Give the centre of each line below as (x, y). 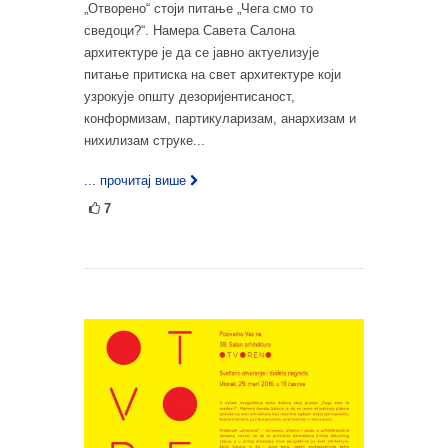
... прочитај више (135, 180)
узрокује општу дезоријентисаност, (189, 96)
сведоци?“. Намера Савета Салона (189, 30)
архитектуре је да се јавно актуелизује (201, 52)
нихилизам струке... (144, 140)
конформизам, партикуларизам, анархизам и (220, 118)
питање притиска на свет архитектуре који (212, 74)
